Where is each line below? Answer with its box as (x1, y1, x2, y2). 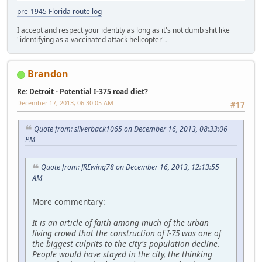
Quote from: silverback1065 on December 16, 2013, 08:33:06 (34, 123, 227, 134)
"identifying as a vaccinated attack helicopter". (17, 35, 167, 45)
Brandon (27, 67, 68, 81)
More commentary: (32, 195, 105, 207)
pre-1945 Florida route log (17, 6, 102, 17)
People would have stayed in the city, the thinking (32, 248, 212, 260)
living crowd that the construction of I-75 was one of (32, 227, 221, 239)
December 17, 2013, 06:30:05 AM (17, 98, 113, 108)
